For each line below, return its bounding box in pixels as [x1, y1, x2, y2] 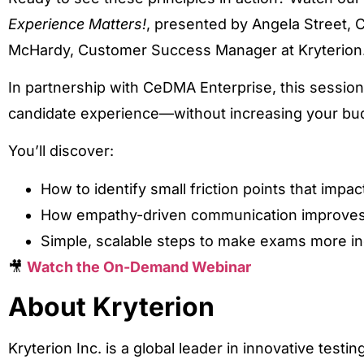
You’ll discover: [8, 142, 114, 160]
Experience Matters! [8, 15, 146, 32]
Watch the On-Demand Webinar [27, 258, 251, 275]
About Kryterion [8, 291, 214, 323]
